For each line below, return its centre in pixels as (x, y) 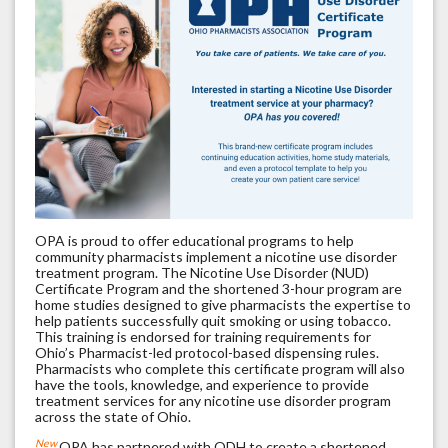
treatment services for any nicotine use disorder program (213, 401)
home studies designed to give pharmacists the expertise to (223, 305)
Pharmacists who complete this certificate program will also (220, 369)
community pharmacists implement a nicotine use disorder (216, 257)
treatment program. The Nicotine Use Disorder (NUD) (202, 273)
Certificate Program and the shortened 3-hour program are (218, 289)
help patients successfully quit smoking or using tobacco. (213, 321)
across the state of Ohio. (113, 417)
